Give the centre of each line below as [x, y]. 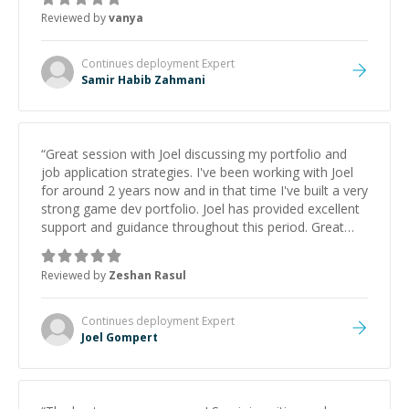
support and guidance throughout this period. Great [193, 227]
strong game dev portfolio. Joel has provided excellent [200, 209]
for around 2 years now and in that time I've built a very [204, 190]
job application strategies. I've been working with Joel [197, 172]
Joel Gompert [120, 337]
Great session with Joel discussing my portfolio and [196, 154]
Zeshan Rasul [147, 275]
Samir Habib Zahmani [143, 80]
